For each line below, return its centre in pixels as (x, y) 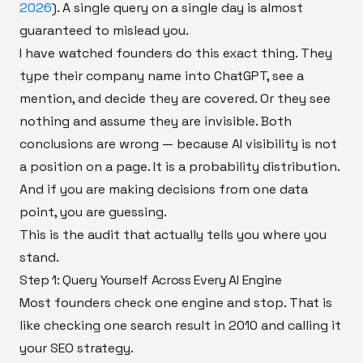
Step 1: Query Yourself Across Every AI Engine (151, 280)
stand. (39, 257)
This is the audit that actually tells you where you (173, 234)
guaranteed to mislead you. (104, 30)
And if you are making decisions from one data (164, 189)
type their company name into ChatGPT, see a (162, 75)
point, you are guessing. (93, 211)
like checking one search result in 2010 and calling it (180, 325)
